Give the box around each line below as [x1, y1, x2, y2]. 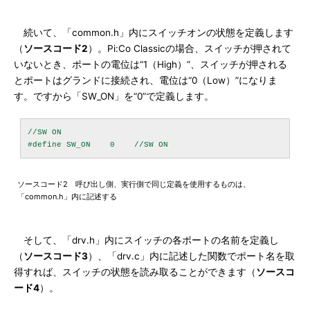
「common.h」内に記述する [17, 192, 117, 201]
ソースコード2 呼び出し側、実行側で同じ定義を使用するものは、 [17, 179, 250, 189]
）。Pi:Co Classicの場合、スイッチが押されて [88, 43, 291, 54]
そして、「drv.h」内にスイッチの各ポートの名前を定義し [14, 235, 279, 246]
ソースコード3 [24, 250, 88, 262]
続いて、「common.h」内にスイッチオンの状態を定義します [14, 27, 293, 38]
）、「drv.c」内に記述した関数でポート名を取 [88, 250, 295, 262]
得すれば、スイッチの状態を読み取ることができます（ [14, 266, 256, 277]
